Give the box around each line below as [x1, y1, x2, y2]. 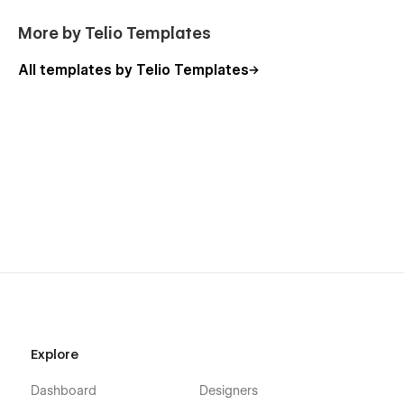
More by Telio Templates [18, 23, 211, 43]
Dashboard [30, 383, 96, 399]
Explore [30, 347, 78, 363]
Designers [198, 383, 258, 399]
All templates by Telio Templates [18, 62, 249, 79]
